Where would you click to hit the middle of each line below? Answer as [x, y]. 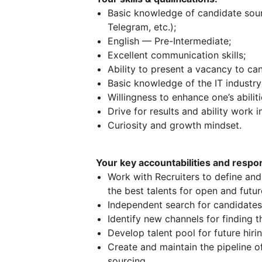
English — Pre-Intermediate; [169, 41]
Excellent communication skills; [177, 55]
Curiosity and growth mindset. [175, 125]
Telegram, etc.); [142, 27]
